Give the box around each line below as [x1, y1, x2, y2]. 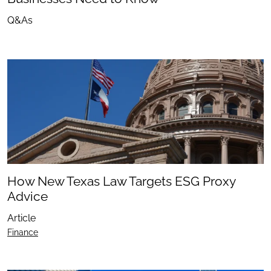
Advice [7, 188, 48, 204]
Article [7, 212, 36, 224]
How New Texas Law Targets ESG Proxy [7, 173, 235, 189]
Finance [7, 226, 38, 237]
